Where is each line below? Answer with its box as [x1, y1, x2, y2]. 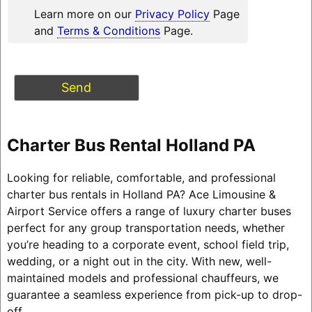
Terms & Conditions [56, 23, 160, 38]
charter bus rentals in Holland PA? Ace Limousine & [6, 187, 276, 201]
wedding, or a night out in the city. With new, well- [6, 253, 272, 268]
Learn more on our [33, 6, 135, 21]
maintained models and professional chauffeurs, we [6, 270, 279, 285]
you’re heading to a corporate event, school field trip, [6, 237, 289, 251]
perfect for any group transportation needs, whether [6, 220, 285, 235]
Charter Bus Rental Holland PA [6, 134, 256, 155]
